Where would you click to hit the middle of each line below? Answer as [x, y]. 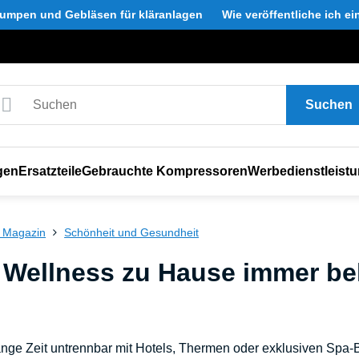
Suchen [329, 105]
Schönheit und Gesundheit [132, 232]
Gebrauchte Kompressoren [164, 171]
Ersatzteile [50, 171]
